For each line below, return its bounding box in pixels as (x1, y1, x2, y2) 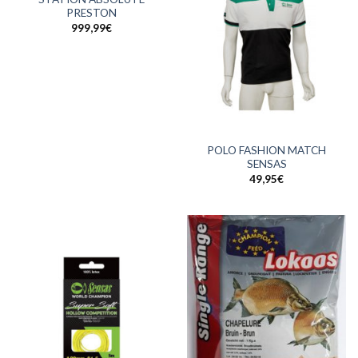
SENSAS (246, 157, 287, 171)
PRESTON (66, 6, 117, 20)
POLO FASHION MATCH (207, 144, 326, 157)
